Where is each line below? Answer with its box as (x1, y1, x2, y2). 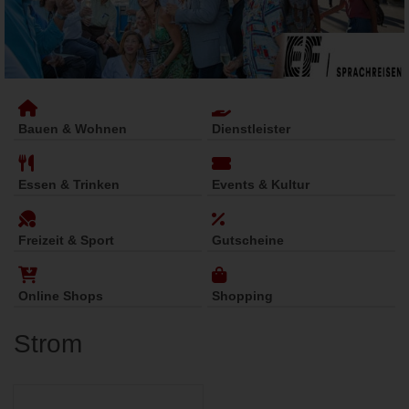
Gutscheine (212, 233, 284, 248)
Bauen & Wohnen (18, 121, 127, 137)
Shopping (212, 288, 273, 304)
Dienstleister (212, 121, 290, 137)
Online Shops (18, 288, 103, 304)
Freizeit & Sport (18, 233, 114, 248)
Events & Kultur (212, 177, 309, 193)
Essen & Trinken (18, 177, 120, 193)
